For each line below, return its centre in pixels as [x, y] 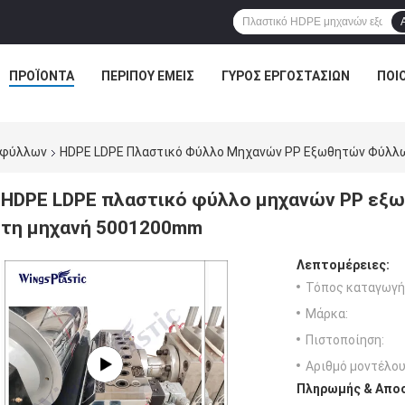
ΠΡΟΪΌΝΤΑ [42, 76]
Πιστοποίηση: [345, 340]
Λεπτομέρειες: [343, 265]
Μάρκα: [327, 314]
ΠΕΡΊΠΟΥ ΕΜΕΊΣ [148, 76]
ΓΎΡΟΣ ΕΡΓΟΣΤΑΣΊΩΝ [286, 76]
